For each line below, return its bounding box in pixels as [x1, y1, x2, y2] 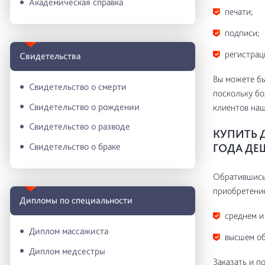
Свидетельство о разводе [29, 121, 130, 132]
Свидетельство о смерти [29, 80, 127, 92]
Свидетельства [20, 50, 81, 62]
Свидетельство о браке [29, 140, 121, 152]
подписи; [224, 27, 259, 38]
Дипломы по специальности [20, 195, 132, 206]
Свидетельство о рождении [29, 101, 140, 112]
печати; [224, 6, 253, 17]
